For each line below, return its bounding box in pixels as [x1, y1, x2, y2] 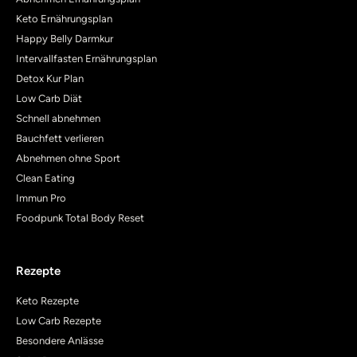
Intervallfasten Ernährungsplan [16, 52, 157, 65]
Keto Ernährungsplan [16, 12, 112, 25]
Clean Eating [16, 171, 75, 184]
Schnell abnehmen [16, 112, 100, 124]
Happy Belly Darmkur [16, 32, 113, 45]
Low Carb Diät [16, 92, 82, 104]
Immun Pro [16, 191, 66, 204]
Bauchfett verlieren [16, 131, 104, 144]
